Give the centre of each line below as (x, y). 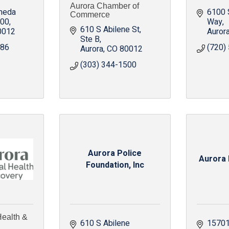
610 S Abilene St (110, 30)
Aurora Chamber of (104, 6)
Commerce (90, 15)
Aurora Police (115, 153)
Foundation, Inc (115, 165)
